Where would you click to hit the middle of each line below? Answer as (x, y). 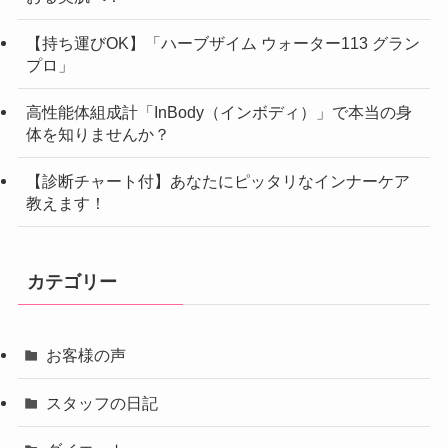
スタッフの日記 (102, 402)
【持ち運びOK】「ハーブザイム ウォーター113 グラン (222, 42)
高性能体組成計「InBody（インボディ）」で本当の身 (218, 111)
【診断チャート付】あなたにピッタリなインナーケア (217, 181)
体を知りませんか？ (97, 133)
